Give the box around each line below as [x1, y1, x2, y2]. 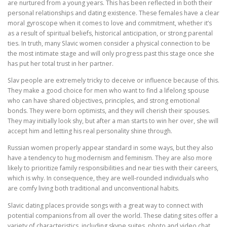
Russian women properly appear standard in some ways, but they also [8, 143, 213, 153]
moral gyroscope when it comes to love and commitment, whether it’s [8, 19, 212, 28]
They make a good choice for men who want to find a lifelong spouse [8, 86, 209, 95]
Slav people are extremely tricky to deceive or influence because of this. [8, 76, 219, 85]
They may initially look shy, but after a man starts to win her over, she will [8, 117, 218, 126]
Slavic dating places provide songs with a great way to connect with [8, 201, 203, 210]
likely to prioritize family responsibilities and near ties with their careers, [8, 164, 218, 173]
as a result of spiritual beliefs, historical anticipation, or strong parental [8, 29, 213, 38]
